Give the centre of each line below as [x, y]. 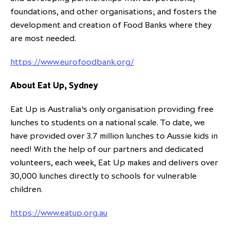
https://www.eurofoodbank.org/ [72, 62]
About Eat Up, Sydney [54, 85]
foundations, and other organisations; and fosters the [113, 12]
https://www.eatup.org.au [59, 213]
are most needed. [44, 38]
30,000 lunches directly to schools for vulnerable [103, 176]
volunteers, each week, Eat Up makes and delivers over [114, 162]
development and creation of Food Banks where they [111, 25]
